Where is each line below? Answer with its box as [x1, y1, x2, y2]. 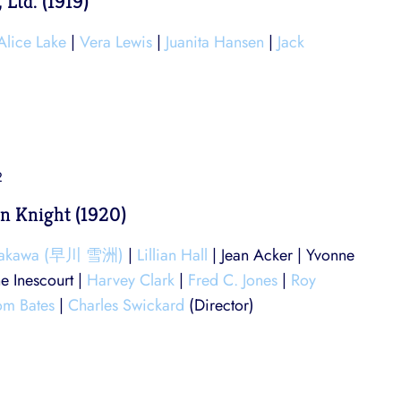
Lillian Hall [137, 243, 208, 267]
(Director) [184, 294, 254, 317]
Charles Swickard [68, 294, 184, 317]
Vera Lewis [80, 30, 152, 55]
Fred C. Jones [188, 269, 277, 292]
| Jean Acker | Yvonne [208, 243, 354, 267]
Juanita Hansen [166, 30, 264, 55]
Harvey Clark [87, 269, 175, 292]
